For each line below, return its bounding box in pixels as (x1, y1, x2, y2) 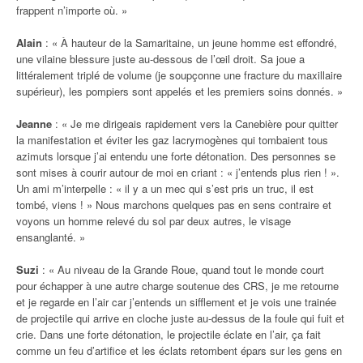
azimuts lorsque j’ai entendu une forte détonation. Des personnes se (16, 147, 335, 164)
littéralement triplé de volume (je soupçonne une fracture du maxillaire (16, 66, 342, 83)
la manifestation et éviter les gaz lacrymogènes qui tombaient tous (16, 131, 328, 147)
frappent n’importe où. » (16, 2, 127, 18)
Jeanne (16, 115, 52, 131)
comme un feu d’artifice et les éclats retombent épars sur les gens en (16, 342, 342, 358)
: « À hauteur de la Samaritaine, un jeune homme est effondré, (42, 34, 337, 50)
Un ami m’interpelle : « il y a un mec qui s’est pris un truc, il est (16, 180, 314, 196)
